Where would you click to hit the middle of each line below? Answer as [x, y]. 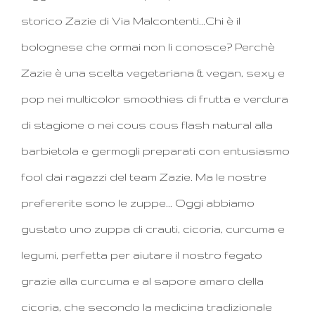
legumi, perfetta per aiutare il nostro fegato [142, 255]
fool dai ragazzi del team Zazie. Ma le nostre [144, 176]
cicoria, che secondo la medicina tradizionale [147, 307]
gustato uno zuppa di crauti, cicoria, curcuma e [153, 229]
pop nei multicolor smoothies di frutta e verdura [155, 98]
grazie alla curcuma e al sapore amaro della [142, 281]
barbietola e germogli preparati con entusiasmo [155, 150]
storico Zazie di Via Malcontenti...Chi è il [131, 20]
